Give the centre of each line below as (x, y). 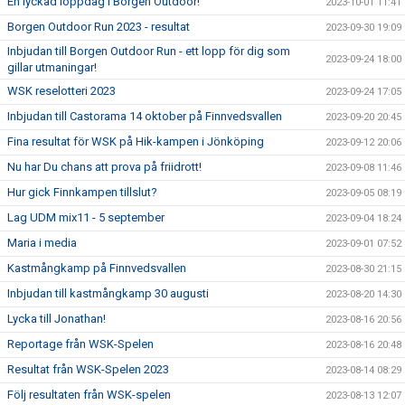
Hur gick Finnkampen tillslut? (82, 192)
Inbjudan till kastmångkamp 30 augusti (108, 293)
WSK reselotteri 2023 (61, 91)
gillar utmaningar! (52, 67)
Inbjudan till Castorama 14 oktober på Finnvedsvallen (145, 116)
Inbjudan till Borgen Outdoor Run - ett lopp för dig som (149, 51)
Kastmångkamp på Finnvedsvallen (97, 268)
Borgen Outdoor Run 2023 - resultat (99, 27)
